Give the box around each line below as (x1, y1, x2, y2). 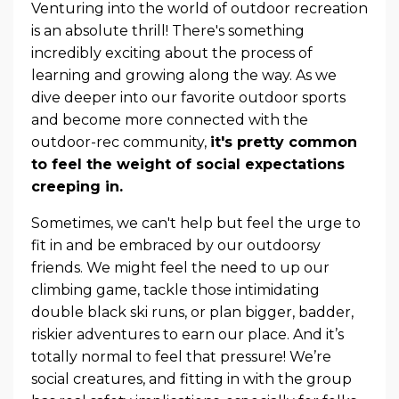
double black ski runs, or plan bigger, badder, (31, 303, 354, 321)
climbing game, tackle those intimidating (31, 281, 320, 298)
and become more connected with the (31, 110, 308, 128)
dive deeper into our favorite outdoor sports (31, 88, 346, 106)
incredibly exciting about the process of (31, 44, 313, 61)
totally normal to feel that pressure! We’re (31, 347, 331, 365)
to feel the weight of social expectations (31, 155, 345, 173)
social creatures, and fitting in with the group (31, 370, 352, 387)
